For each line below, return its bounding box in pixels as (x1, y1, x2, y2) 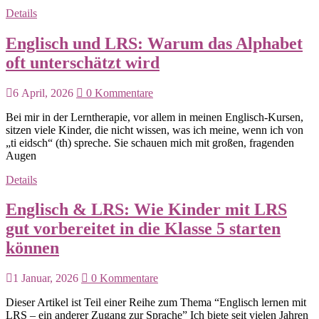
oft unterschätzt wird (6, 53, 159, 72)
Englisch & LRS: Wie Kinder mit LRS (6, 200, 287, 219)
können (6, 239, 59, 258)
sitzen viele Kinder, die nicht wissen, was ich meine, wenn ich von (6, 123, 303, 136)
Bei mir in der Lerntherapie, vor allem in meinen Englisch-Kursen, (6, 110, 303, 123)
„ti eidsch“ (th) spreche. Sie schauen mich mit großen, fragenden (6, 136, 294, 149)
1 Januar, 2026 (13, 272, 78, 285)
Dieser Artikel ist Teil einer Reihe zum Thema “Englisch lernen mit (6, 296, 306, 309)
